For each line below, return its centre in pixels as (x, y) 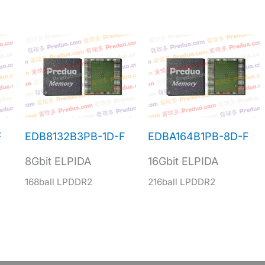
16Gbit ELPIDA (183, 161)
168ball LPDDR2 (58, 182)
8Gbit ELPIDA (58, 161)
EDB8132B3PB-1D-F (75, 136)
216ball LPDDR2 (182, 182)
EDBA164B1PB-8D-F (199, 136)
